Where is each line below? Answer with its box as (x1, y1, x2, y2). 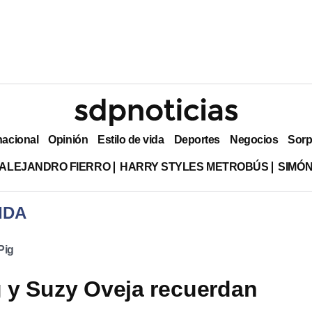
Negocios (229, 133, 279, 146)
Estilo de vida (97, 133, 164, 146)
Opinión (48, 133, 88, 146)
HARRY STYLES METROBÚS (120, 160, 269, 173)
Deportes (173, 133, 220, 146)
